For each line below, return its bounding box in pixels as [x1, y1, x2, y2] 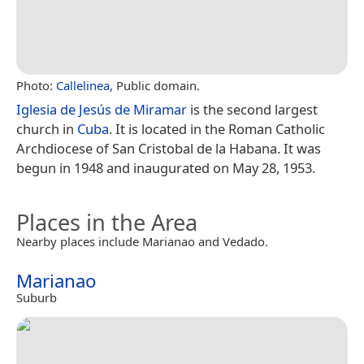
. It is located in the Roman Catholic [109, 119, 325, 138]
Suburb [16, 288, 57, 305]
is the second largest [187, 99, 318, 119]
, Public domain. [110, 76, 200, 93]
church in [16, 119, 77, 138]
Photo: [16, 76, 56, 93]
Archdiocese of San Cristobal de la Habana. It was [16, 138, 321, 158]
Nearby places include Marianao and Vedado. [16, 232, 268, 249]
